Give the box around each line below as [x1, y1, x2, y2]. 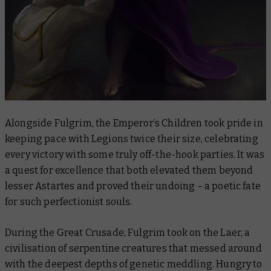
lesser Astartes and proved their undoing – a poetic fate [5, 180, 261, 192]
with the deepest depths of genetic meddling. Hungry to [5, 258, 263, 270]
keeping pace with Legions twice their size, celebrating [5, 132, 258, 145]
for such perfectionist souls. [5, 195, 132, 207]
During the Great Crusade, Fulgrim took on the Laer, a [5, 226, 250, 238]
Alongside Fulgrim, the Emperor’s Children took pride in [5, 117, 263, 129]
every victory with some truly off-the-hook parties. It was [5, 148, 265, 160]
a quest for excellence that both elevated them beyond [5, 164, 253, 176]
